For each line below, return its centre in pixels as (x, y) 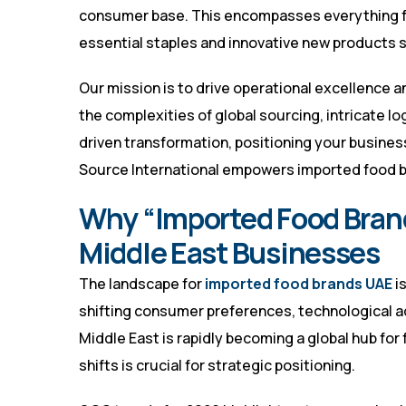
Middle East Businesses (229, 253)
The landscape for (142, 284)
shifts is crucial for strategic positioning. (217, 366)
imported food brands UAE (299, 284)
